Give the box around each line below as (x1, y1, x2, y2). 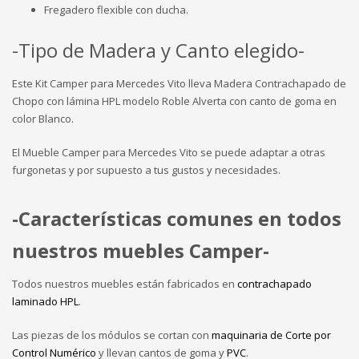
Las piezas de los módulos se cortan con (12, 327, 212, 342)
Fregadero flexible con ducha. (44, 2, 188, 17)
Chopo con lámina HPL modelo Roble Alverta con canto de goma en (12, 93, 337, 108)
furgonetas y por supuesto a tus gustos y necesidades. (12, 162, 280, 177)
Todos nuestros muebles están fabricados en (12, 276, 237, 291)
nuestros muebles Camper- (12, 236, 269, 264)
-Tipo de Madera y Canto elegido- (12, 36, 305, 63)
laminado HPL (12, 293, 79, 309)
